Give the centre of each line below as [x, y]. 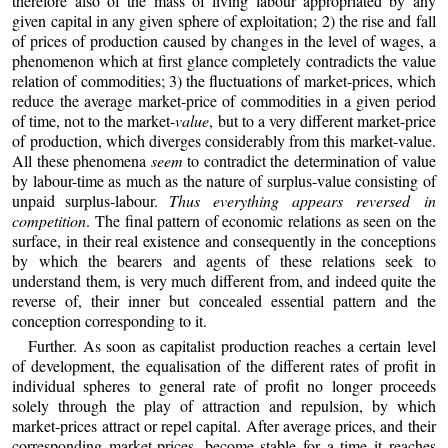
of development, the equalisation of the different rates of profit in [224, 366]
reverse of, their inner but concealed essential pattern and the [224, 300]
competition [49, 220]
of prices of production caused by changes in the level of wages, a [224, 40]
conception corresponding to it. [110, 320]
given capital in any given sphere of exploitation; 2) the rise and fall [224, 20]
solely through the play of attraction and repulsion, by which [224, 406]
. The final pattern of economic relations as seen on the [261, 220]
